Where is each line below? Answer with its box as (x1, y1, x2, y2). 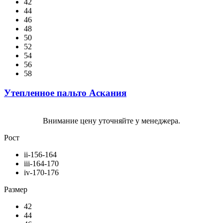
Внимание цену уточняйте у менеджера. (43, 116, 180, 125)
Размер (4, 185, 27, 194)
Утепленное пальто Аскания (4, 87, 126, 98)
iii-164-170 (24, 159, 59, 168)
